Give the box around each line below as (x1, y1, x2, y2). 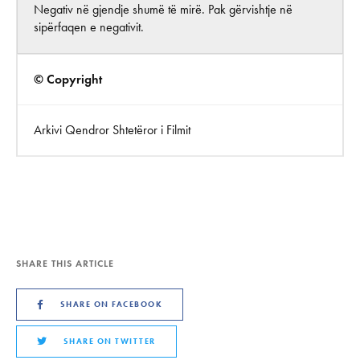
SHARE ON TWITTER (63, 336, 156, 346)
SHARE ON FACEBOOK (59, 299, 162, 309)
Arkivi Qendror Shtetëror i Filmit (34, 122, 190, 137)
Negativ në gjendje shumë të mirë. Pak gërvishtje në (34, 2, 292, 17)
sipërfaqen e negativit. (34, 19, 144, 35)
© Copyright (34, 72, 102, 87)
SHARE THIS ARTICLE (16, 257, 114, 269)
